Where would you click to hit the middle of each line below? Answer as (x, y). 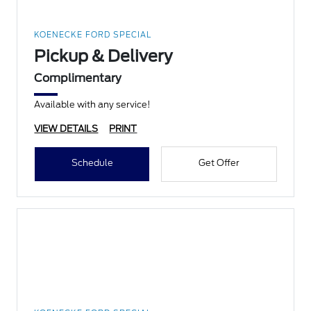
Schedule (92, 163)
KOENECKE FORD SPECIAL (93, 35)
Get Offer (219, 163)
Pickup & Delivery (104, 57)
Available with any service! (93, 105)
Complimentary (78, 78)
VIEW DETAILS (66, 129)
